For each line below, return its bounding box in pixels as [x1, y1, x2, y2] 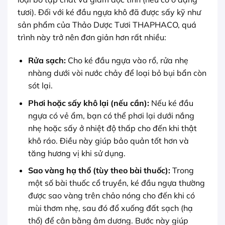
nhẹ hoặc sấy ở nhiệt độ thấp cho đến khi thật [28, 123, 197, 133]
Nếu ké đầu [149, 97, 193, 108]
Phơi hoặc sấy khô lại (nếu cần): [28, 97, 149, 108]
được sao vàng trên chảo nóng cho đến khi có [28, 190, 195, 201]
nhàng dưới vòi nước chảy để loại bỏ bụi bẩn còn [28, 68, 206, 78]
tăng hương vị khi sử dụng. [28, 148, 126, 158]
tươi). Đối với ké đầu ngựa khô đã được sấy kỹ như [18, 7, 201, 18]
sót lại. [28, 80, 53, 91]
